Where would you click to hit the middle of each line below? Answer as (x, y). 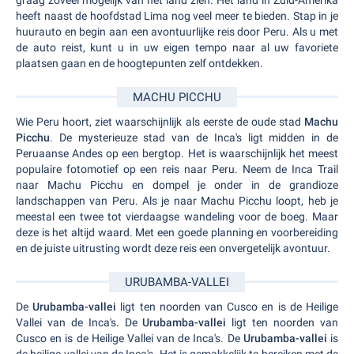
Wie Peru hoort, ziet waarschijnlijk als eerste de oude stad (160, 122)
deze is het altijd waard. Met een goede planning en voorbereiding (177, 233)
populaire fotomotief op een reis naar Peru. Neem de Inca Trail (177, 169)
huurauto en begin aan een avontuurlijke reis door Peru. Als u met (177, 32)
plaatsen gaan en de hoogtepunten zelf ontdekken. (139, 64)
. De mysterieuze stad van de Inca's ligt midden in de (194, 138)
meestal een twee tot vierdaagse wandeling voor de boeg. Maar (177, 217)
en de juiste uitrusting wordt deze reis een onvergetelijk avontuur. (173, 249)
